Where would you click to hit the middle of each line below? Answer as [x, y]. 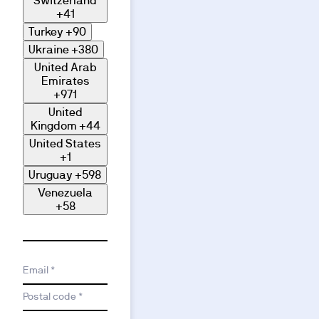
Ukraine [49, 50]
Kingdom [53, 126]
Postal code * [53, 297]
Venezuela [65, 193]
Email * [39, 270]
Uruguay [51, 175]
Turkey [46, 32]
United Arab [65, 68]
